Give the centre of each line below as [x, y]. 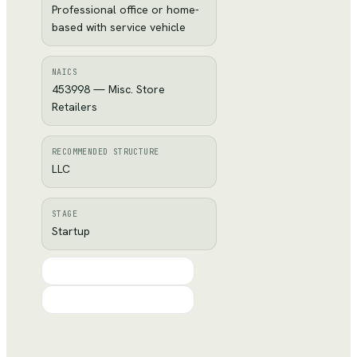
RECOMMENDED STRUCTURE [106, 152]
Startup [71, 231]
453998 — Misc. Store [108, 89]
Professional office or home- [126, 10]
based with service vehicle [119, 27]
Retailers [75, 107]
